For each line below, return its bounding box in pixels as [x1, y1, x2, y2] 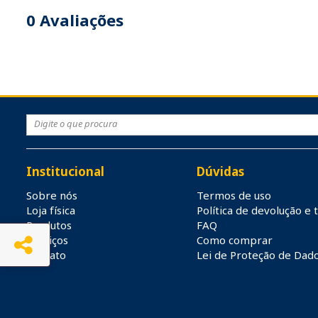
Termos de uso [197, 188, 271, 202]
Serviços [26, 233, 68, 247]
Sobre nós [26, 188, 77, 202]
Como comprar [197, 233, 273, 247]
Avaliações [35, 9, 124, 31]
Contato [26, 248, 66, 262]
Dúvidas [197, 163, 244, 180]
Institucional [26, 163, 104, 180]
